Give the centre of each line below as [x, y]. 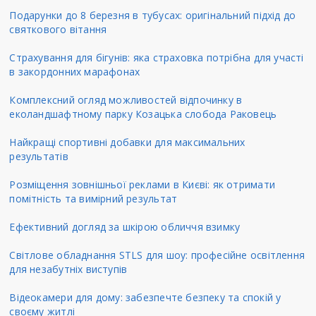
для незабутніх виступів [68, 269]
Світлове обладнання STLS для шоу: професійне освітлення [157, 255]
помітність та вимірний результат [93, 199]
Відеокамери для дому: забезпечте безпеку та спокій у [145, 298]
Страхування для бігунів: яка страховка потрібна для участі [157, 58]
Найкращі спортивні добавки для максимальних [127, 142]
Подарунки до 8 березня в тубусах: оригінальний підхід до [153, 16]
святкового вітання [58, 30]
